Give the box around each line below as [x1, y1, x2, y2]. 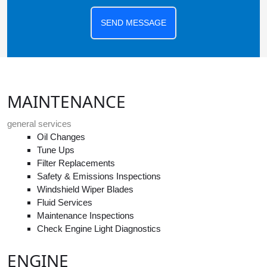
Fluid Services [37, 197, 92, 207]
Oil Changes [37, 131, 85, 142]
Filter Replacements [37, 157, 115, 168]
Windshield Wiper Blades [37, 184, 133, 194]
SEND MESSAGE [101, 17, 166, 27]
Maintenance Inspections [37, 210, 134, 221]
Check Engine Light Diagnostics [37, 223, 161, 234]
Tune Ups [37, 144, 74, 155]
